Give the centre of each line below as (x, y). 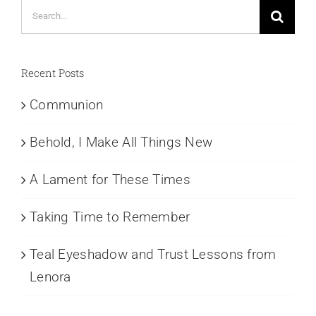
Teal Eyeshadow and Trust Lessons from (153, 254)
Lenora (50, 276)
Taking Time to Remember (110, 217)
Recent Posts (53, 72)
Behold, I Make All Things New (121, 142)
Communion (67, 104)
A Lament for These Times (110, 179)
